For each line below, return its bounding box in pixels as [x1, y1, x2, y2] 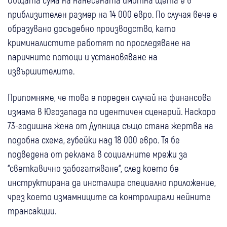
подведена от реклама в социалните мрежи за [8, 147, 187, 160]
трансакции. [8, 204, 56, 216]
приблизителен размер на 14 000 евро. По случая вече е [8, 8, 217, 20]
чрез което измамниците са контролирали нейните [8, 190, 211, 202]
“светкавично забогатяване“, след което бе [8, 162, 179, 174]
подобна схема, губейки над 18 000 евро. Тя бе [8, 133, 180, 145]
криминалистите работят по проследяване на [8, 36, 191, 48]
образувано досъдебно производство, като [8, 22, 176, 34]
